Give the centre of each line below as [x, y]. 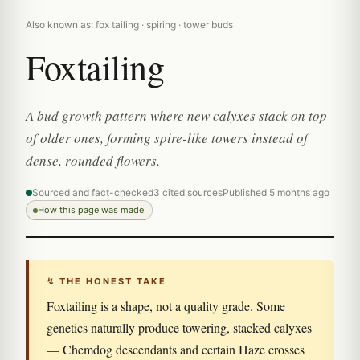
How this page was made [91, 210]
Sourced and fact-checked [93, 192]
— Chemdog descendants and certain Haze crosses [176, 349]
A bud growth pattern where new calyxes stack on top [176, 115]
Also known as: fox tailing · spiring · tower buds [129, 25]
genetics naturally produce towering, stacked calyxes [179, 327]
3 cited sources [188, 192]
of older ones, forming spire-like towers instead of [167, 138]
